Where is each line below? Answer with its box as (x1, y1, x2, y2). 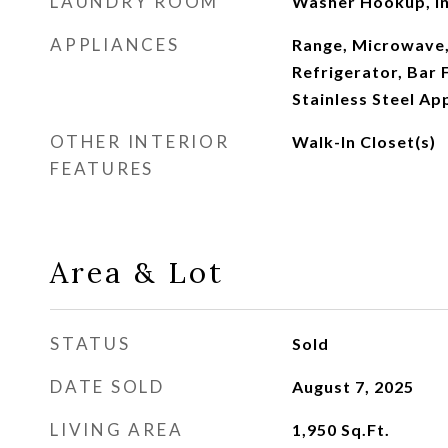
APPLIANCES (50, 34, 180, 55)
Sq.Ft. (340, 420, 390, 439)
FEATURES (50, 158, 154, 179)
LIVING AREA (50, 419, 184, 440)
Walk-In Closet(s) (291, 132, 436, 151)
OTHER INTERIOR (50, 131, 230, 152)
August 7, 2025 (291, 377, 414, 396)
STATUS (50, 333, 131, 354)
